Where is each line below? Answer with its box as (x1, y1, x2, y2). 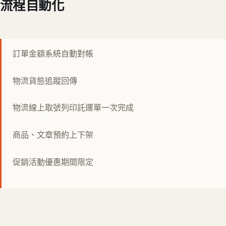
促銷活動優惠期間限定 (13, 156, 93, 167)
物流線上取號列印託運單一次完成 (13, 102, 134, 114)
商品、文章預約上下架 (13, 129, 93, 141)
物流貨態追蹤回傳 (13, 75, 77, 86)
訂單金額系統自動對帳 (13, 47, 93, 59)
